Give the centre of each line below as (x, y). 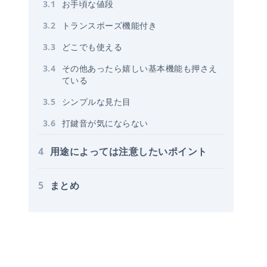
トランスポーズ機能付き (110, 25)
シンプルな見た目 (97, 101)
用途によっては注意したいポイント (129, 151)
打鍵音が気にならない (105, 123)
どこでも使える (92, 46)
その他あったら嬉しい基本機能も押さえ (140, 68)
